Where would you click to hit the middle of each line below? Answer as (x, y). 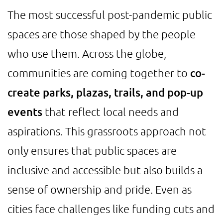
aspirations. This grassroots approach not (107, 131)
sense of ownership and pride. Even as (100, 189)
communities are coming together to (99, 73)
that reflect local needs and (111, 111)
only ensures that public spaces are (92, 150)
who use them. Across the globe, (87, 53)
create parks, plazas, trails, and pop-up (105, 92)
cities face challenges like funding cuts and (111, 209)
